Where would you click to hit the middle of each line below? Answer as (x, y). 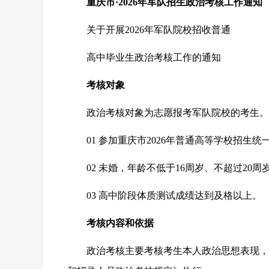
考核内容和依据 (120, 223)
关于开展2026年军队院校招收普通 (159, 30)
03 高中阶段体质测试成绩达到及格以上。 (174, 195)
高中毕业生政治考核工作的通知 (154, 57)
